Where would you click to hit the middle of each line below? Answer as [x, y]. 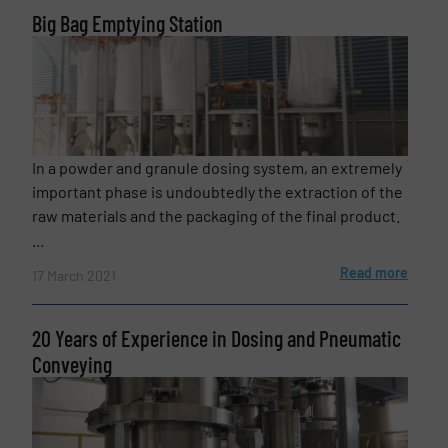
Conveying [72, 363]
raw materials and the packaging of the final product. [216, 216]
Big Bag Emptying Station [128, 23]
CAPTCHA [70, 45]
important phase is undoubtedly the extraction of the [218, 192]
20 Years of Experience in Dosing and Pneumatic [217, 337]
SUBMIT [79, 182]
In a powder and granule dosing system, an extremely [217, 168]
